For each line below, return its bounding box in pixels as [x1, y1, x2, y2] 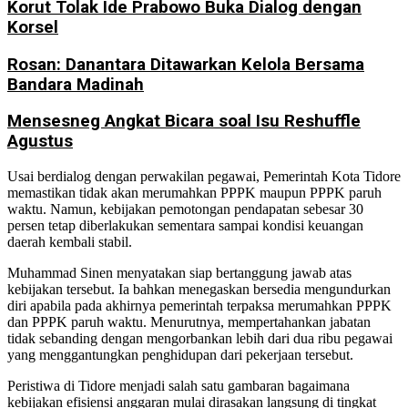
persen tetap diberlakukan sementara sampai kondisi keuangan [7, 218, 363, 234]
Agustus [7, 131, 73, 152]
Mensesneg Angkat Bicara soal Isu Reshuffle [7, 111, 361, 132]
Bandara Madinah [7, 74, 144, 95]
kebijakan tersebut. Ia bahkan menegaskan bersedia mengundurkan [7, 281, 391, 298]
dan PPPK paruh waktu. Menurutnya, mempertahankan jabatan [7, 314, 371, 331]
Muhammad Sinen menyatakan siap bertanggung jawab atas [7, 265, 352, 281]
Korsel [7, 17, 58, 38]
